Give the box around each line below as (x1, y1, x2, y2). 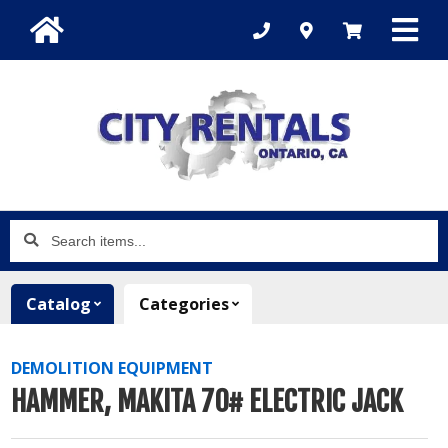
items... (10, 251, 61, 273)
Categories (139, 293, 230, 315)
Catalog (26, 293, 92, 315)
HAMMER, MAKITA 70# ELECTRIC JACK (11, 384, 404, 419)
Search (10, 223, 62, 245)
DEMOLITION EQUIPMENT (11, 357, 214, 379)
